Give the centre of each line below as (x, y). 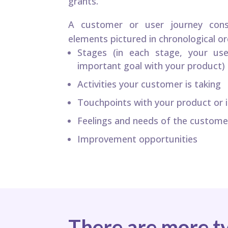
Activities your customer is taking (149, 84)
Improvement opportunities (138, 139)
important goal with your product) (151, 65)
